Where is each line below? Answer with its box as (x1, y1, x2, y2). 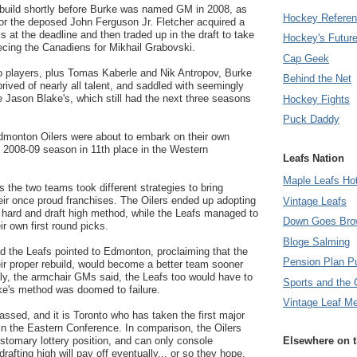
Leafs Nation (283, 151, 344, 164)
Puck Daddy (283, 113, 339, 126)
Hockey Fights (283, 92, 350, 105)
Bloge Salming (283, 235, 350, 248)
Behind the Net (283, 73, 351, 85)
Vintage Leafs (283, 194, 347, 207)
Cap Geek (283, 52, 329, 65)
